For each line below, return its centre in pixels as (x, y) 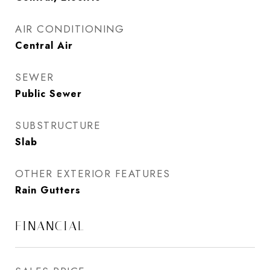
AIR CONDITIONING (70, 29)
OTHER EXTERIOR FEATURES (93, 174)
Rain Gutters (48, 190)
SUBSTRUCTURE (58, 125)
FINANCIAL (50, 226)
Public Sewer (49, 94)
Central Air (44, 46)
